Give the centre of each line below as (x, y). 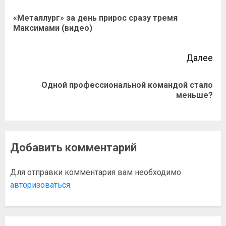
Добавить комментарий (73, 148)
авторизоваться (40, 185)
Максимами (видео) (53, 28)
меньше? (194, 95)
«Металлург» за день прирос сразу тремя (95, 18)
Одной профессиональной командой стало (127, 85)
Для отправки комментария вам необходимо (96, 173)
